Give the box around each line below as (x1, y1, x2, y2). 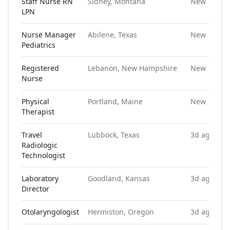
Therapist (22, 107, 54, 117)
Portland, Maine (88, 97, 143, 106)
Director (22, 184, 49, 194)
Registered (22, 63, 59, 73)
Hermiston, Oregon (88, 207, 154, 217)
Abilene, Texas (88, 30, 137, 40)
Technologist (22, 150, 65, 160)
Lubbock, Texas (88, 130, 140, 140)
